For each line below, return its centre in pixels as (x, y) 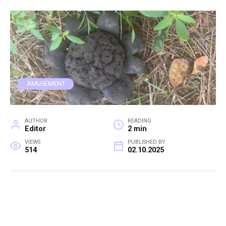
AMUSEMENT (46, 84)
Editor (35, 129)
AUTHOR (36, 121)
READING (139, 121)
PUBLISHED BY (146, 142)
